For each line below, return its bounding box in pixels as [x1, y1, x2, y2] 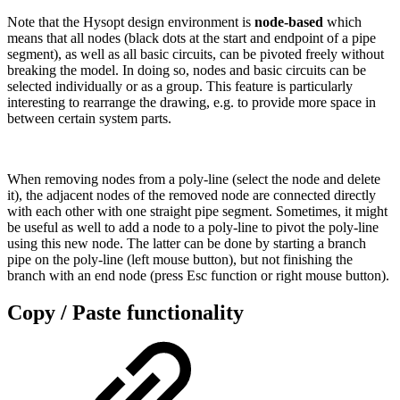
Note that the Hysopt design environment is [7, 13, 254, 29]
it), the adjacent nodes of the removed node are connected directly [7, 187, 376, 203]
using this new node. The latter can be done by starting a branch [7, 235, 366, 251]
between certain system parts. [7, 110, 171, 126]
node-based [254, 13, 323, 29]
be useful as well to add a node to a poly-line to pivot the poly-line [7, 219, 379, 235]
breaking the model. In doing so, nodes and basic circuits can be [7, 62, 366, 78]
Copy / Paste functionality [7, 301, 244, 325]
